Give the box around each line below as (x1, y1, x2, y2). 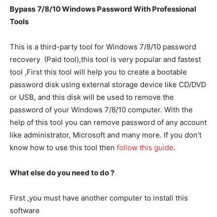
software (10, 206, 40, 215)
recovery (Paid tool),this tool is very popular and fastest (10, 55, 201, 64)
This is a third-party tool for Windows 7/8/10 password (10, 42, 196, 51)
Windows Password (62, 4, 132, 14)
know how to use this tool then (10, 143, 117, 152)
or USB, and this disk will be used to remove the (10, 93, 174, 102)
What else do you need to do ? (10, 168, 114, 177)
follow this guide (117, 143, 173, 152)
